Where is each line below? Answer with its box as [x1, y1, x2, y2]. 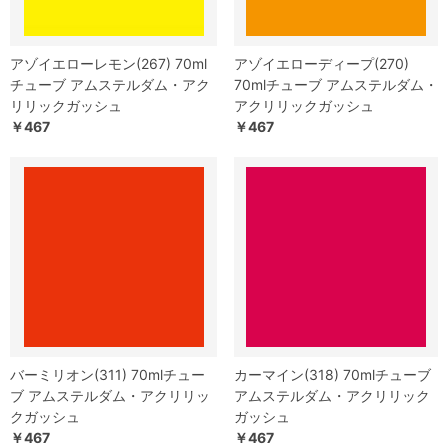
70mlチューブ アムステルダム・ [234, 76, 438, 94]
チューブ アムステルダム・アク [10, 76, 210, 94]
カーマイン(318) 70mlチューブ [234, 366, 431, 384]
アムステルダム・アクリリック [234, 387, 430, 405]
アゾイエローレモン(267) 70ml [10, 55, 207, 73]
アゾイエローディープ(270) [234, 55, 409, 73]
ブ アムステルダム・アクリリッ [10, 387, 210, 405]
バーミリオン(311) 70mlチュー [10, 366, 205, 384]
